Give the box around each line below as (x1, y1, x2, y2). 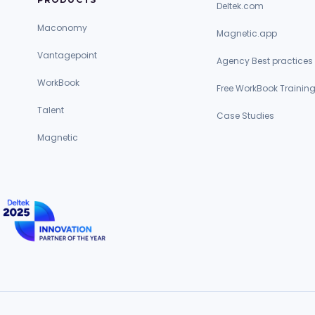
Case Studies (217, 110, 275, 122)
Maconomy (37, 22, 87, 34)
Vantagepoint (37, 49, 97, 61)
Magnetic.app (217, 27, 278, 39)
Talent (37, 104, 64, 116)
